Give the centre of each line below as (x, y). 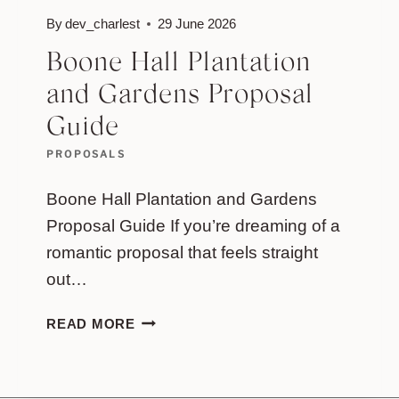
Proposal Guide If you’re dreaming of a (193, 225)
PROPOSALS (86, 155)
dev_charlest (103, 23)
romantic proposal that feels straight (182, 252)
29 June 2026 (197, 23)
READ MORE (91, 323)
